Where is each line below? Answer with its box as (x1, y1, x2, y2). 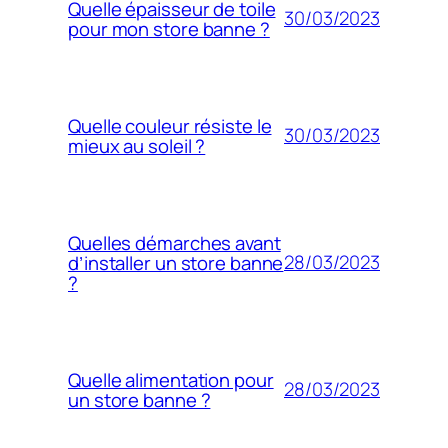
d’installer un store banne (68, 249, 284, 276)
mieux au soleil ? (68, 132, 206, 159)
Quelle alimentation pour (68, 366, 274, 393)
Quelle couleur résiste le (68, 112, 272, 139)
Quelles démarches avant (68, 229, 281, 256)
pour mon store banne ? (68, 15, 270, 42)
